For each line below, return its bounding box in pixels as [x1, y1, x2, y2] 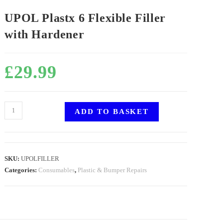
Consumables [38, 166, 75, 174]
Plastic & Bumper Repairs [78, 166, 147, 174]
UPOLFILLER [21, 155, 60, 162]
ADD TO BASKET [75, 108, 149, 115]
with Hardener [4, 28, 85, 41]
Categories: [4, 166, 39, 174]
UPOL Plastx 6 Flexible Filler [4, 11, 166, 24]
